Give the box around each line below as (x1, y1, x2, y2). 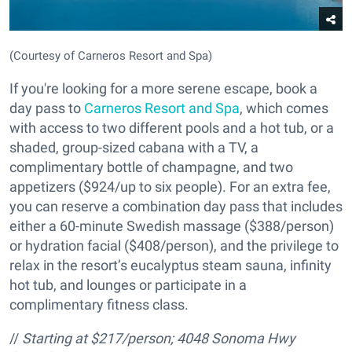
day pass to (9, 99, 84, 116)
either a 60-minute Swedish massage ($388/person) (9, 217, 334, 234)
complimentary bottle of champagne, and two (9, 158, 293, 175)
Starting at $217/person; (22, 329, 177, 346)
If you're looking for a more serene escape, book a (9, 79, 317, 97)
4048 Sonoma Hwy (177, 329, 295, 346)
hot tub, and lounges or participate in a (9, 276, 247, 293)
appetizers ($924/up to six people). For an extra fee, (9, 178, 331, 195)
